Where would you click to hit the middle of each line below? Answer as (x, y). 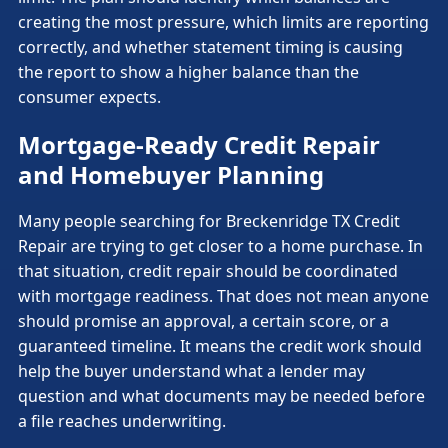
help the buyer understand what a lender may (191, 371)
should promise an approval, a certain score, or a (203, 321)
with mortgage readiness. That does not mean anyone (223, 296)
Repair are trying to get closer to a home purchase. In (220, 246)
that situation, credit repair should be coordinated (208, 271)
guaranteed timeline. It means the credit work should (220, 346)
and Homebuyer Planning (171, 174)
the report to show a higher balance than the (188, 71)
